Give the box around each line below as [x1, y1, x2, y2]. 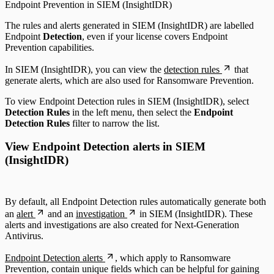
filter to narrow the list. [70, 117, 160, 128]
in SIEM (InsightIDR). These [137, 209, 253, 220]
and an [45, 209, 76, 220]
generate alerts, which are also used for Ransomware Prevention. [5, 75, 254, 86]
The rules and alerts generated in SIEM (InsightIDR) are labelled [5, 20, 254, 31]
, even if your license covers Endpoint [82, 31, 228, 42]
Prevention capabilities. [5, 42, 94, 53]
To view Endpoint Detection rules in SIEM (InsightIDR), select [5, 95, 249, 106]
